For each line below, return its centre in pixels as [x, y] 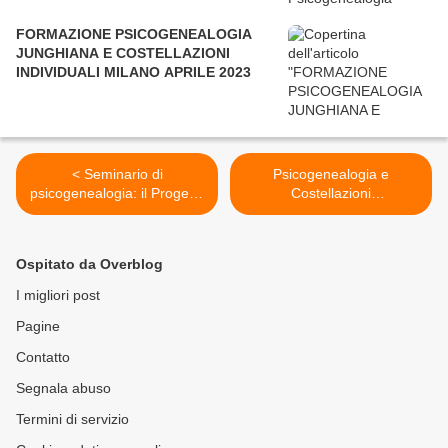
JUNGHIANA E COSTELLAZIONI [123, 53]
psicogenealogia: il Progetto [117, 193]
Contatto [43, 357]
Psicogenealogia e [331, 174]
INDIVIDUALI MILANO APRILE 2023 [133, 72]
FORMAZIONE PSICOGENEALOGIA [134, 34]
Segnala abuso [63, 388]
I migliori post [58, 295]
